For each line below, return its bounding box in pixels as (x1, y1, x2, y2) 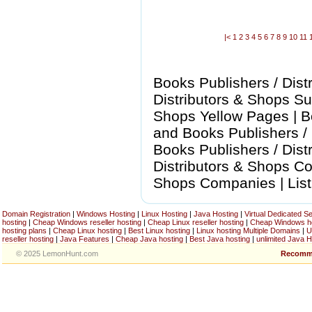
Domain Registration (2, 210, 70, 218)
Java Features (60, 235, 109, 243)
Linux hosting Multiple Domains (196, 226, 300, 235)
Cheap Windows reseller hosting (33, 218, 141, 226)
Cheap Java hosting (116, 235, 185, 243)
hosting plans (2, 226, 47, 235)
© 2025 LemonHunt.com (16, 249, 98, 258)
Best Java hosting (189, 235, 250, 243)
